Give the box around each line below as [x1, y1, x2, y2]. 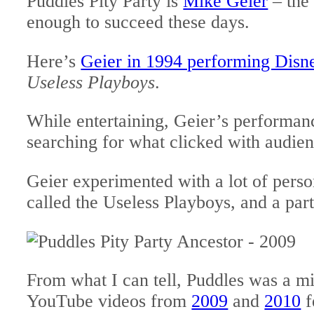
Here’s [27, 50, 81, 71]
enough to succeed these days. [27, 12, 250, 33]
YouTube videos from [27, 291, 192, 312]
